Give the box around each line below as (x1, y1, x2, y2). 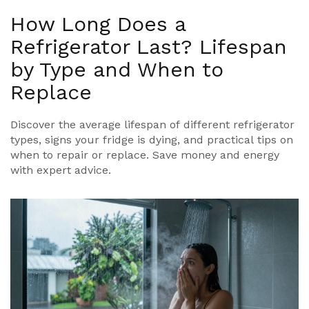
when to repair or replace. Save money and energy (10, 148, 279, 161)
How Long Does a (10, 11, 186, 36)
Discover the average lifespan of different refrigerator (10, 117, 295, 131)
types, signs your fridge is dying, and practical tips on (10, 132, 293, 146)
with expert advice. (10, 163, 111, 177)
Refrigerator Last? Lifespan (10, 34, 287, 59)
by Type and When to (10, 57, 223, 81)
